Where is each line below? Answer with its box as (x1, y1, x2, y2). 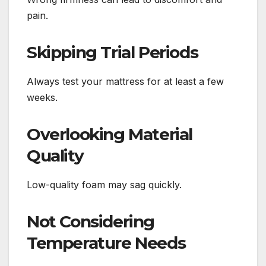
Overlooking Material (27, 123, 193, 144)
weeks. (27, 91, 58, 103)
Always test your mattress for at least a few (27, 75, 224, 87)
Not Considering (27, 211, 155, 232)
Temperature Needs (27, 232, 186, 253)
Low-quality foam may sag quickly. (27, 178, 182, 191)
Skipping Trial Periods (27, 42, 198, 63)
